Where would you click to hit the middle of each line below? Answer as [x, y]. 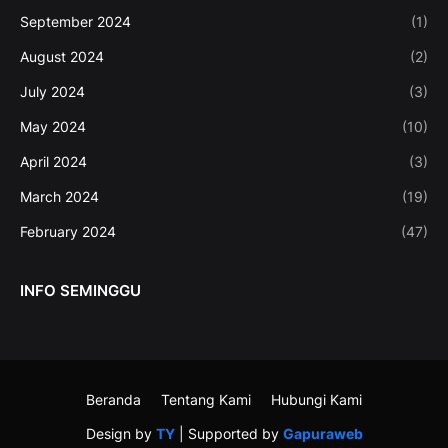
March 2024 [59, 197]
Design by [120, 434]
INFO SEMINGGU [80, 291]
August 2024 [62, 57]
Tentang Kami [206, 400]
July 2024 [52, 92]
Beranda [113, 400]
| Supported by [228, 434]
